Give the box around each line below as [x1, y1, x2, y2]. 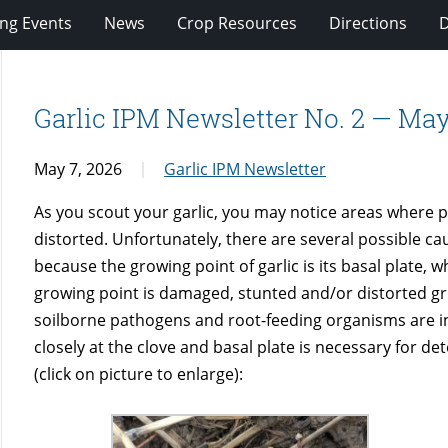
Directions [329, 11, 407, 34]
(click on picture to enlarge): [34, 362, 244, 385]
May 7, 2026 [34, 157, 123, 180]
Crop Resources [177, 11, 297, 34]
